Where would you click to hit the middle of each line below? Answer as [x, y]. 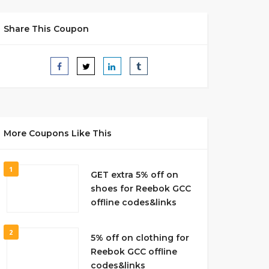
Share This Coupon [46, 29]
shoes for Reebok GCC [141, 188]
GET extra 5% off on [134, 174]
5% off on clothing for [140, 237]
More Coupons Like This [57, 133]
